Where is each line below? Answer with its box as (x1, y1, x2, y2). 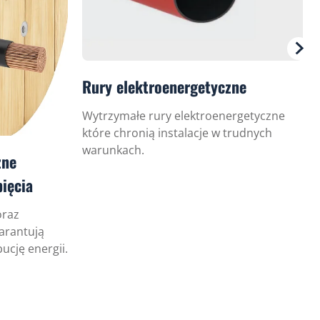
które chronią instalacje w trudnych (82, 124, 272, 141)
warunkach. (82, 141, 144, 158)
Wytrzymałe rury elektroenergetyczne (82, 107, 285, 124)
